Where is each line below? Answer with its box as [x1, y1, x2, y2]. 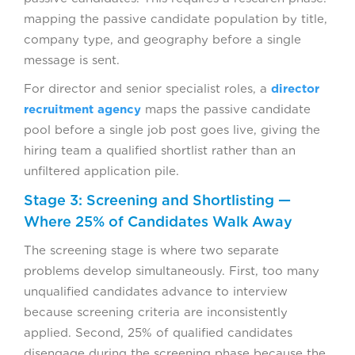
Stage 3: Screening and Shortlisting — [24, 192, 291, 209]
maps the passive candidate [141, 102, 311, 117]
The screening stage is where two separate [24, 243, 279, 258]
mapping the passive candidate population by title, [24, 12, 327, 27]
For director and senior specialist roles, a [24, 82, 271, 97]
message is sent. [24, 53, 120, 68]
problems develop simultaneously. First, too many [24, 264, 319, 279]
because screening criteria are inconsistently [24, 305, 288, 320]
